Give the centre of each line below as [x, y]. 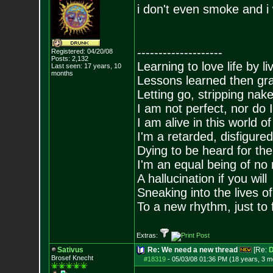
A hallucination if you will [202, 179]
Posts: [60, 58]
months [62, 73]
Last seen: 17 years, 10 [86, 66]
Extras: [148, 235]
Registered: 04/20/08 [82, 51]
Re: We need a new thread [192, 250]
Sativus [70, 250]
